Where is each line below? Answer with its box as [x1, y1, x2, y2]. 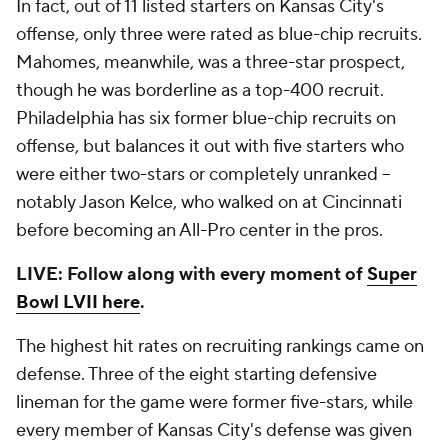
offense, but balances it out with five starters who [16, 135, 404, 158]
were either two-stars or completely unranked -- [16, 163, 391, 186]
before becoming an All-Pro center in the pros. [16, 219, 387, 242]
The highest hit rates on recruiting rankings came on [16, 335, 424, 358]
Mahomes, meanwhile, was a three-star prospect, [16, 51, 405, 74]
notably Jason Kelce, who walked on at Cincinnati [16, 191, 402, 214]
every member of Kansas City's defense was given [16, 419, 412, 442]
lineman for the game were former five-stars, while [16, 391, 413, 414]
